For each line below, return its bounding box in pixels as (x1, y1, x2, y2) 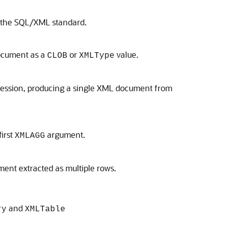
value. (115, 49, 138, 60)
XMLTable (25, 205, 65, 214)
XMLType (79, 51, 115, 60)
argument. (45, 129, 85, 140)
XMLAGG (15, 131, 45, 140)
